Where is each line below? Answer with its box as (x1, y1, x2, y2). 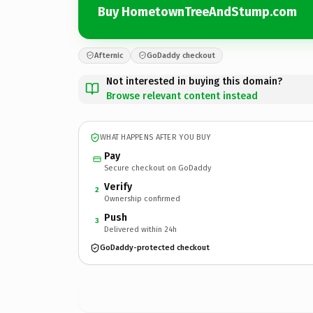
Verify (104, 180, 132, 193)
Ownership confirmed (104, 194, 180, 203)
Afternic (94, 50, 123, 60)
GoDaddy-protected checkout (100, 243, 210, 252)
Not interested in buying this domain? (106, 75, 282, 87)
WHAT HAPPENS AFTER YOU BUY (100, 133, 211, 142)
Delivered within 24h (104, 224, 177, 234)
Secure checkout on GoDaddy (104, 163, 211, 173)
